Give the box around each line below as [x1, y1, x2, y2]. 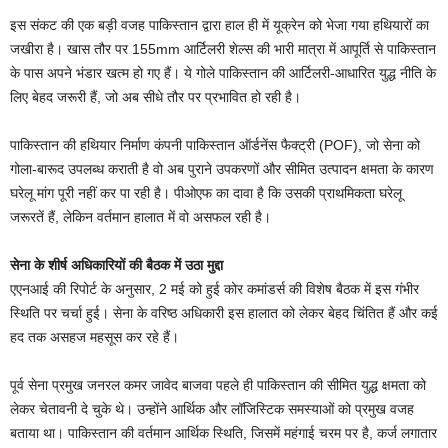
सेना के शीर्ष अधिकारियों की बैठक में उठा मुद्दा [10, 257, 223, 274]
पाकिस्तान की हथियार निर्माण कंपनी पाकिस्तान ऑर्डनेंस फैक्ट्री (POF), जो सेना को [10, 137, 420, 154]
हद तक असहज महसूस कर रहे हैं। [10, 329, 179, 346]
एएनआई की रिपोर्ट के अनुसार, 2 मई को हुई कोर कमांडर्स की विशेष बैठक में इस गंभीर [10, 281, 419, 298]
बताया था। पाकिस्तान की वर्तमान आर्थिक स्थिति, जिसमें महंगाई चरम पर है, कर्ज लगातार [10, 425, 437, 442]
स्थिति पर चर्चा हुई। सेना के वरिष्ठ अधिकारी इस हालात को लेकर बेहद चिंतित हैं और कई [10, 305, 438, 322]
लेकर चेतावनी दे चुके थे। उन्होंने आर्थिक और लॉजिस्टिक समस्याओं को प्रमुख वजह [10, 401, 414, 418]
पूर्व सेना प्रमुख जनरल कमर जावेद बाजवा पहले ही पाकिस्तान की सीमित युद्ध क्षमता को [10, 377, 426, 394]
